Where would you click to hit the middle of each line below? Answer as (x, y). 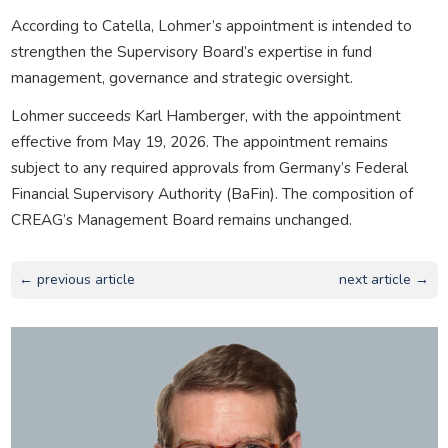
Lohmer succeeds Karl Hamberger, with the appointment (205, 115)
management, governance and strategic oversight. (181, 77)
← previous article (76, 279)
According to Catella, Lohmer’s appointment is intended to (211, 25)
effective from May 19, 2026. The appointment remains (199, 141)
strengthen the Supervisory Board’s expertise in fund (191, 51)
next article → (384, 279)
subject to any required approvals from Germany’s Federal (209, 167)
